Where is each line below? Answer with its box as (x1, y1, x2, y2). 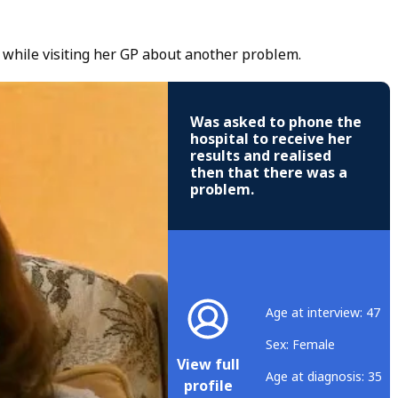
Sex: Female (266, 335, 335, 354)
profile (183, 375, 233, 396)
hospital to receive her (190, 129, 352, 150)
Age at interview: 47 (266, 303, 380, 322)
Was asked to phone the (190, 112, 362, 133)
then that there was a (190, 163, 347, 184)
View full (177, 354, 240, 375)
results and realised (190, 146, 331, 167)
